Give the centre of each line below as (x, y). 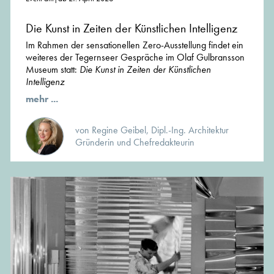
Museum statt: (53, 70)
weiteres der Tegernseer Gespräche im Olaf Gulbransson (135, 57)
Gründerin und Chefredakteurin (135, 143)
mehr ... (42, 99)
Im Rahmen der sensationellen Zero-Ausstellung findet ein (135, 45)
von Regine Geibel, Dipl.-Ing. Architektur (152, 130)
